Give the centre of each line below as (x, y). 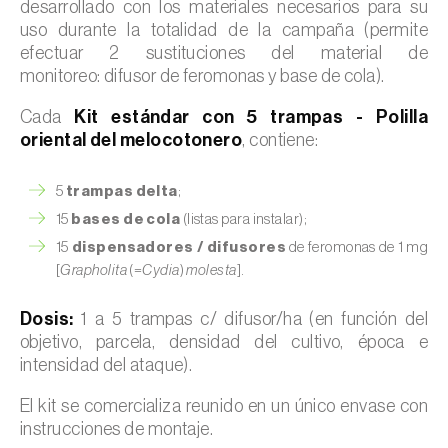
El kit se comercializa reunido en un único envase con (224, 405)
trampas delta (121, 191)
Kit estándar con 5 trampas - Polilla (251, 116)
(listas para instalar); (244, 219)
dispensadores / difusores (179, 247)
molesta (211, 270)
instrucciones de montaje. (117, 428)
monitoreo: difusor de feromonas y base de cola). (202, 75)
